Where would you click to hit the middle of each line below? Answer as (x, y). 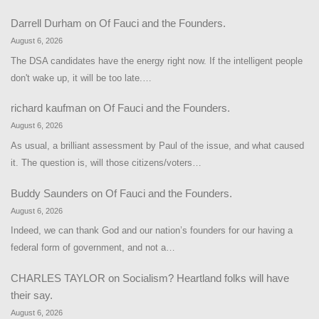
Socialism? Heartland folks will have (206, 278)
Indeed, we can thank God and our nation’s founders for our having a (152, 231)
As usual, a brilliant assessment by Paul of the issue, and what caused (157, 146)
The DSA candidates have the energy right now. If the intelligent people (157, 61)
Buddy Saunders (49, 193)
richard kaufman (48, 108)
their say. (32, 295)
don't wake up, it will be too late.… (81, 78)
